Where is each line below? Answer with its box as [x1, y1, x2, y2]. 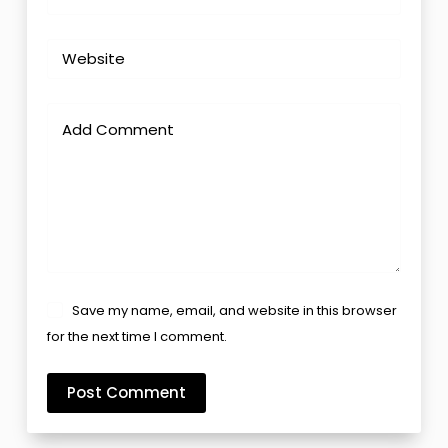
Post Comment [66, 382, 186, 404]
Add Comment [61, 119, 174, 141]
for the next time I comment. [46, 327, 227, 347]
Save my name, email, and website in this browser [72, 301, 398, 321]
